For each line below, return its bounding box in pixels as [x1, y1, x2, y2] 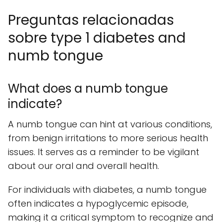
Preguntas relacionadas [8, 10, 174, 30]
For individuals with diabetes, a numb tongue [8, 183, 207, 196]
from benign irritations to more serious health [8, 132, 208, 145]
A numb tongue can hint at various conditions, [8, 118, 212, 131]
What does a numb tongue [8, 80, 168, 97]
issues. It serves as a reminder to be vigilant [8, 146, 199, 159]
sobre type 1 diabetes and [8, 28, 186, 48]
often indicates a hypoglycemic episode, [8, 197, 188, 210]
